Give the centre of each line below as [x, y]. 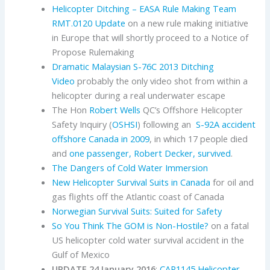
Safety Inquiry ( [82, 124]
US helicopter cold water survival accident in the [148, 240]
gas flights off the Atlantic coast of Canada [138, 196]
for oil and [232, 182]
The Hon [71, 109]
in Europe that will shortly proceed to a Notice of [150, 37]
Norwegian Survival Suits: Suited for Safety [137, 211]
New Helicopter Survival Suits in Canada [131, 182]
